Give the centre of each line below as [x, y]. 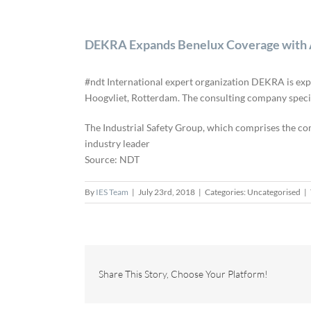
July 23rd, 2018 [167, 192]
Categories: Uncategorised [253, 192]
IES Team [112, 192]
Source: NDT [112, 160]
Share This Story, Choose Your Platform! [183, 274]
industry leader [117, 144]
